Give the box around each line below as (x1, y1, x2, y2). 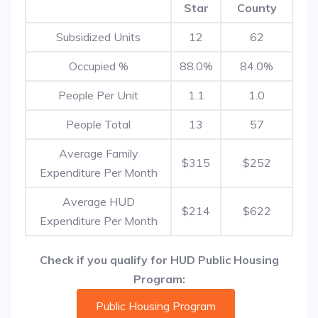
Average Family (58, 146, 138, 160)
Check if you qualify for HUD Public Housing (39, 253, 279, 267)
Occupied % (68, 59, 128, 73)
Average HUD (62, 194, 135, 209)
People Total (66, 117, 131, 131)
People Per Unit (58, 88, 138, 102)
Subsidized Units (56, 30, 141, 44)
